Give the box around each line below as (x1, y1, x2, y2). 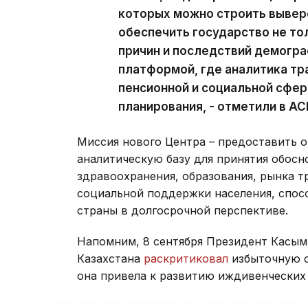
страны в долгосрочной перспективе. (77, 203, 288, 217)
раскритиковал (144, 251, 228, 265)
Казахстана (77, 251, 144, 265)
